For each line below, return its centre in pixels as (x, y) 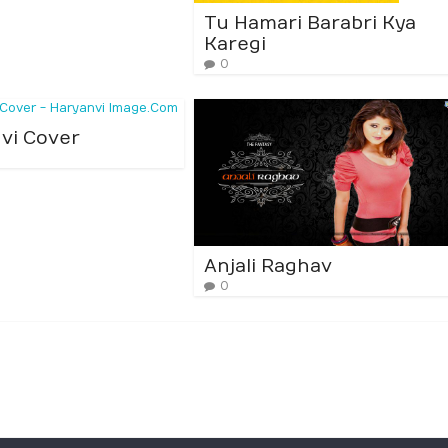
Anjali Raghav (268, 266)
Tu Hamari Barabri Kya (310, 24)
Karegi (235, 45)
